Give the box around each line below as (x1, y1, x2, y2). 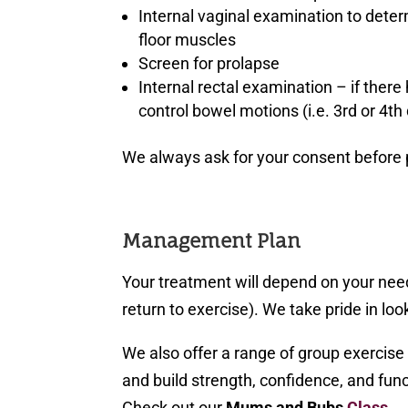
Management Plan (122, 229, 301, 253)
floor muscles (138, 30, 237, 50)
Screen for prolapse (138, 54, 280, 74)
